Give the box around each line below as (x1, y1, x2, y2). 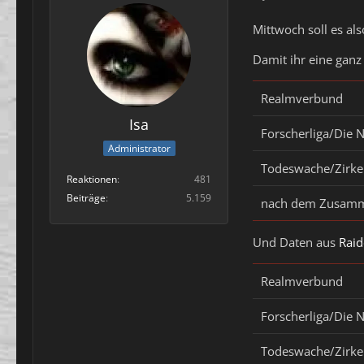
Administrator (107, 141, 171, 156)
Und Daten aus (253, 234, 339, 250)
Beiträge (67, 191, 106, 206)
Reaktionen (67, 172, 117, 187)
